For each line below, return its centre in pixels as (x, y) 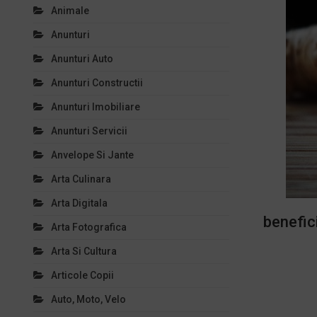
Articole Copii (82, 275)
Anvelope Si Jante (92, 155)
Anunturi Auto (82, 59)
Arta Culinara (81, 179)
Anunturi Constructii (97, 83)
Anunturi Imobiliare (96, 107)
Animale (70, 11)
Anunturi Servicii (89, 131)
